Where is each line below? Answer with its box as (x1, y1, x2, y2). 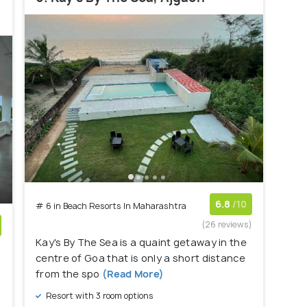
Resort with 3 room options (44, 290, 153, 302)
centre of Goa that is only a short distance (36, 251, 245, 265)
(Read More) (99, 267, 164, 281)
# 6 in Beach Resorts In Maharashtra (36, 200, 186, 212)
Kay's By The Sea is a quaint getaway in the (36, 236, 247, 249)
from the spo (36, 267, 100, 281)
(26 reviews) (202, 219, 252, 231)
